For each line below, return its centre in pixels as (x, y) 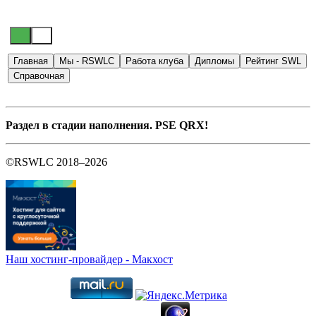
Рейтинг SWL (273, 61)
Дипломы (214, 61)
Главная (31, 61)
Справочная (39, 76)
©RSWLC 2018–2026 (56, 162)
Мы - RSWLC (87, 61)
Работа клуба (154, 61)
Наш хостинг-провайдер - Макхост (89, 259)
